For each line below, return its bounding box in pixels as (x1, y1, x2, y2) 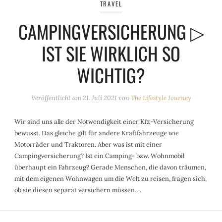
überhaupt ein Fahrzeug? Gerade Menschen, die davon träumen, (14, 163, 207, 171)
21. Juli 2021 (82, 93, 117, 102)
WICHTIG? (77, 61, 145, 89)
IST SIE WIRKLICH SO (42, 39, 180, 67)
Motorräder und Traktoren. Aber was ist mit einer (14, 140, 163, 149)
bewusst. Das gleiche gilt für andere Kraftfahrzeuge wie (14, 128, 179, 137)
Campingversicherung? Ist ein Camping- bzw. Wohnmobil (14, 151, 185, 160)
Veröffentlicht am (31, 93, 83, 102)
